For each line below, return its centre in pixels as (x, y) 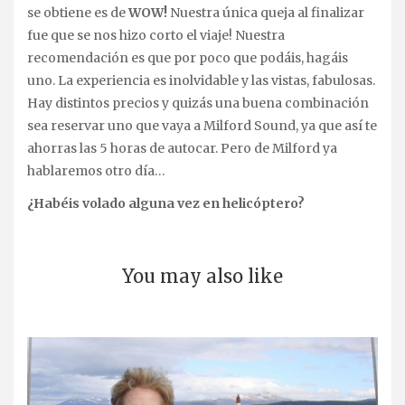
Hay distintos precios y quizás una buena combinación (198, 103)
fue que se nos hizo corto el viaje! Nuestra (156, 35)
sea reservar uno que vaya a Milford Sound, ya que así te (202, 125)
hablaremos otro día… (96, 170)
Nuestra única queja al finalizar (266, 12)
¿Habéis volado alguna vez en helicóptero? (166, 203)
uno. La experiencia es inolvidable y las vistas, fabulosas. (201, 80)
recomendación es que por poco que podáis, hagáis (188, 57)
